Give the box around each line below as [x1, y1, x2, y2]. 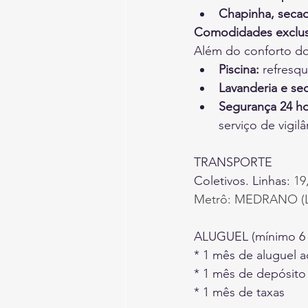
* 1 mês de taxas [194, 284, 285, 300]
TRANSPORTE [194, 154, 272, 170]
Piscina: [219, 61, 259, 77]
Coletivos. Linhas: [194, 173, 290, 188]
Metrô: [194, 191, 231, 207]
